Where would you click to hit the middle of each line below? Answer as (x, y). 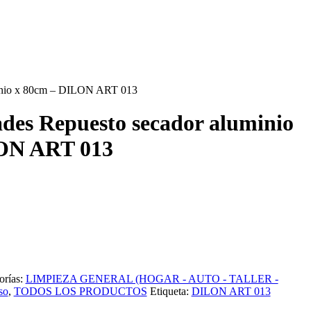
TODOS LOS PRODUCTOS (80, 292)
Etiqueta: (170, 292)
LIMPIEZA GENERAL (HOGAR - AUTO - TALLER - (152, 279)
